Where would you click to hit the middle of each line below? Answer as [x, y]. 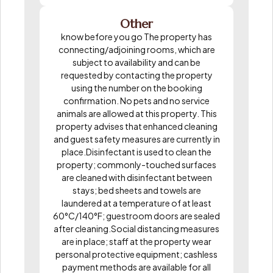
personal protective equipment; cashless [136, 254]
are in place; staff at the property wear [136, 241]
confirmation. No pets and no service [136, 100]
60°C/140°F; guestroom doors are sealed [136, 215]
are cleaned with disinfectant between [136, 177]
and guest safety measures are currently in [136, 139]
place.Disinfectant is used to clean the [136, 151]
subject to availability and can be [136, 62]
